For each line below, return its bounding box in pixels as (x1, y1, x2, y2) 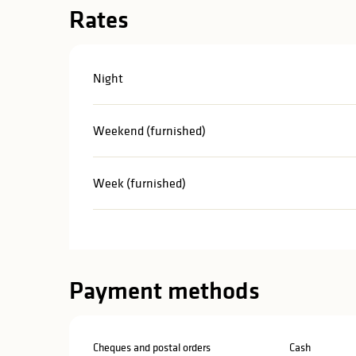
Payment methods (69, 273, 261, 307)
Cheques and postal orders (93, 339, 211, 354)
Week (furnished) (93, 174, 187, 191)
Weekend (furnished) (93, 122, 207, 138)
